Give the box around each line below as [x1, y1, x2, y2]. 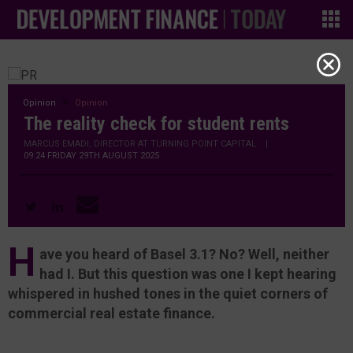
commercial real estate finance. [8, 304, 215, 321]
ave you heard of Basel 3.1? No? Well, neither [39, 245, 329, 262]
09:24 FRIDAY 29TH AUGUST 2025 [24, 150, 159, 161]
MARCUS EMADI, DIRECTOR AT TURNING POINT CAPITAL [24, 139, 256, 149]
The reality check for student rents [24, 113, 289, 135]
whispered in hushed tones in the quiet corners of [8, 284, 328, 302]
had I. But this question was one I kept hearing [39, 265, 336, 282]
